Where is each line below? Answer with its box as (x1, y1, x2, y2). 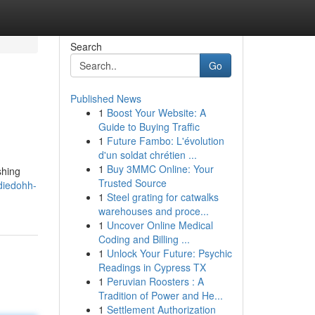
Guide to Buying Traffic (98, 120, 200, 134)
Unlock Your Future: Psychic (106, 246, 232, 260)
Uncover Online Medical (106, 218, 213, 232)
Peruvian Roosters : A (106, 274, 204, 288)
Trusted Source (98, 176, 167, 190)
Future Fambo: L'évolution (106, 134, 224, 148)
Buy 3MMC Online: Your (106, 162, 214, 176)
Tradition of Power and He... (98, 288, 223, 302)
